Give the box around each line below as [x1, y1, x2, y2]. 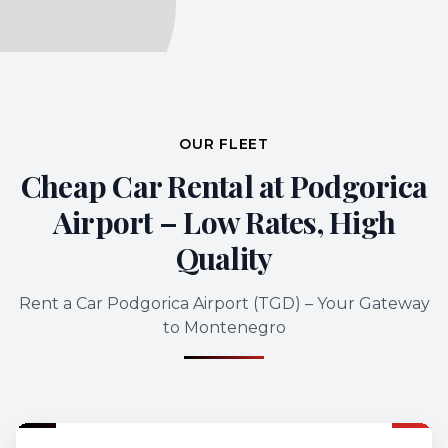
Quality [175, 238, 273, 278]
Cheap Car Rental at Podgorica [20, 166, 428, 206]
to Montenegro [162, 318, 286, 337]
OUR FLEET [179, 135, 269, 153]
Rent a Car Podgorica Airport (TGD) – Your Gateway [18, 294, 430, 313]
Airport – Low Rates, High [52, 202, 396, 242]
